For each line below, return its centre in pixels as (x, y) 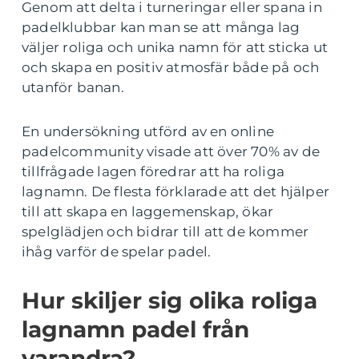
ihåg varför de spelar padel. (117, 252)
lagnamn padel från (135, 330)
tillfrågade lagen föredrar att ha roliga (153, 172)
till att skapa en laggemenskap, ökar (148, 212)
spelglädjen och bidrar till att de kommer (165, 232)
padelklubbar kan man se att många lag (161, 28)
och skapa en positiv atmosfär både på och (171, 68)
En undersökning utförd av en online (148, 132)
